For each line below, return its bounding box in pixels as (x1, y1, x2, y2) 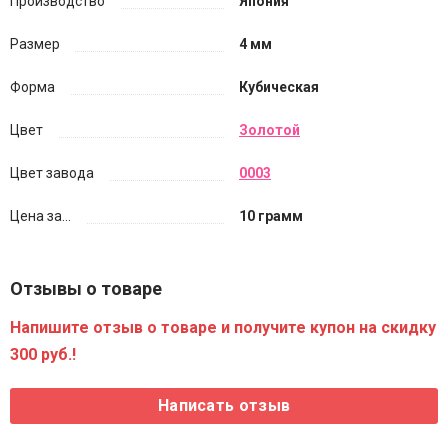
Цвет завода (10, 165, 94, 181)
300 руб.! (10, 345, 76, 364)
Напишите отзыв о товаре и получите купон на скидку (10, 318, 436, 337)
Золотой (239, 122, 300, 138)
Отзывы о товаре (10, 278, 162, 299)
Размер (10, 36, 60, 52)
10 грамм (239, 208, 303, 224)
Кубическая (239, 79, 319, 95)
